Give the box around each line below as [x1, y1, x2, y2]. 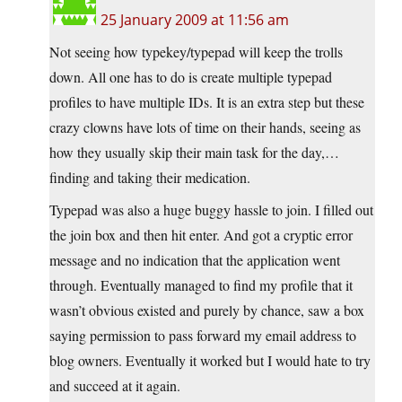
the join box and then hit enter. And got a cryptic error [49, 225, 353, 245]
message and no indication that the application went [49, 250, 340, 270]
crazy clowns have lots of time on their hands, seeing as [49, 118, 361, 137]
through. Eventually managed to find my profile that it [49, 275, 353, 295]
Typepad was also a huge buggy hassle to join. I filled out [49, 200, 373, 220]
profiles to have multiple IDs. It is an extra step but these [49, 92, 364, 112]
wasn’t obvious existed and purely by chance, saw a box [49, 301, 364, 320]
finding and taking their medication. [49, 168, 250, 188]
